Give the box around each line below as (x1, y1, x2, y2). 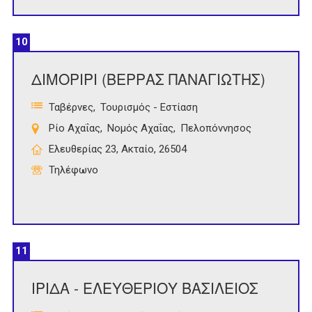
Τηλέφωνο (49, 164, 98, 177)
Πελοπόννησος (180, 122, 251, 135)
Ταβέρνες (49, 101, 93, 114)
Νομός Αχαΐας (107, 122, 173, 135)
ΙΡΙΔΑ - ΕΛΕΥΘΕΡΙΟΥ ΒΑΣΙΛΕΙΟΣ (31, 277, 258, 299)
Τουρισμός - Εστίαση (100, 101, 198, 114)
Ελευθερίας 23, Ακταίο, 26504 (49, 143, 187, 156)
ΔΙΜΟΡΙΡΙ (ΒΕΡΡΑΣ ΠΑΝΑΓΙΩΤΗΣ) (31, 68, 265, 90)
